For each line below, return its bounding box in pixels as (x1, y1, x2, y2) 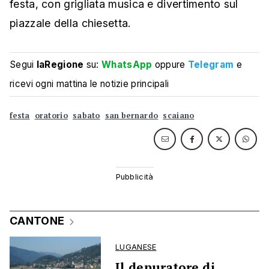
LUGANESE (115, 243, 157, 252)
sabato (72, 110, 100, 121)
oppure (152, 59, 188, 71)
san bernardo (104, 110, 159, 121)
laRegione (36, 59, 84, 71)
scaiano (163, 110, 195, 121)
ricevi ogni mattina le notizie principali (10, 78, 169, 90)
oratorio (34, 110, 68, 121)
